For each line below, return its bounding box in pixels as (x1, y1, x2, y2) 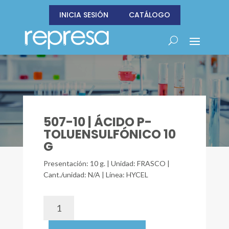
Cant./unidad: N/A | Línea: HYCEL (43, 170, 148, 179)
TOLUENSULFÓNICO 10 (43, 126, 176, 143)
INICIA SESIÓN (59, 10, 108, 20)
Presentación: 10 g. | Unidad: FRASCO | (43, 159, 170, 168)
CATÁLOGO (128, 10, 170, 20)
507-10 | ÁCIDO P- (43, 113, 152, 130)
